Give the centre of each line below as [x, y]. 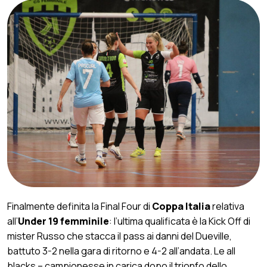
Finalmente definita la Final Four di [80, 207]
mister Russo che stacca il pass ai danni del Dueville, [119, 236]
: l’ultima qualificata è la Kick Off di [180, 221]
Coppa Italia [181, 207]
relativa [227, 207]
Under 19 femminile [63, 221]
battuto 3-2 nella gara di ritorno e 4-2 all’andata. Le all [121, 251]
